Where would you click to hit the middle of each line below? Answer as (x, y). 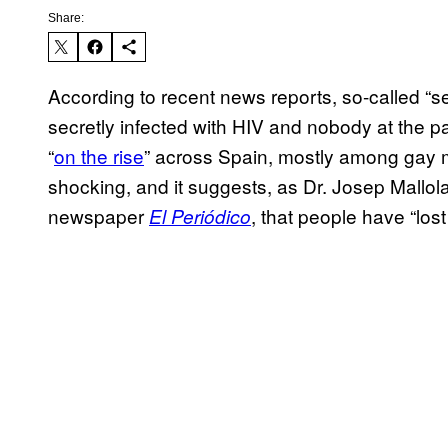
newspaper (98, 216)
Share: (66, 18)
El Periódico (200, 216)
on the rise (99, 156)
